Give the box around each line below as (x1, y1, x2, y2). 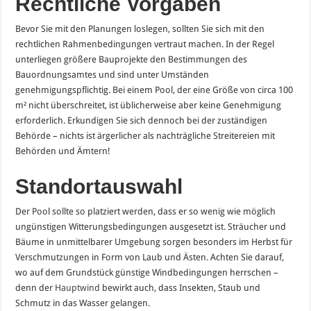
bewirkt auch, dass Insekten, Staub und (100, 282, 261, 293)
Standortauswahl (15, 174, 183, 198)
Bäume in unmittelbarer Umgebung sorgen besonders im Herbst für (15, 236, 293, 247)
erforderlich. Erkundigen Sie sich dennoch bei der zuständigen (15, 115, 268, 126)
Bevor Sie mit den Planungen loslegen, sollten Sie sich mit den (15, 23, 265, 34)
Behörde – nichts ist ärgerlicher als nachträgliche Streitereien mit (15, 130, 276, 141)
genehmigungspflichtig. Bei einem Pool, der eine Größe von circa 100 (15, 84, 294, 95)
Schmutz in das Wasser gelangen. (15, 297, 151, 308)
